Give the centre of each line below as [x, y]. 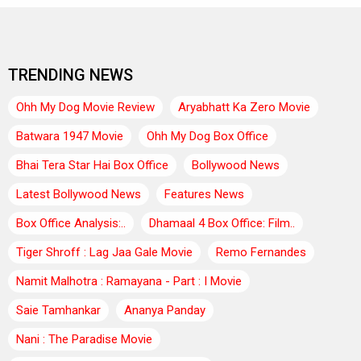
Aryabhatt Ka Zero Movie [244, 107]
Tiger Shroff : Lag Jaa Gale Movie [104, 252]
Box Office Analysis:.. [71, 223]
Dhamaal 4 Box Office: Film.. [222, 223]
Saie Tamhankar [58, 310]
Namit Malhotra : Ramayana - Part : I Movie [129, 281]
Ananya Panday [165, 310]
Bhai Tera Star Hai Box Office [92, 165]
